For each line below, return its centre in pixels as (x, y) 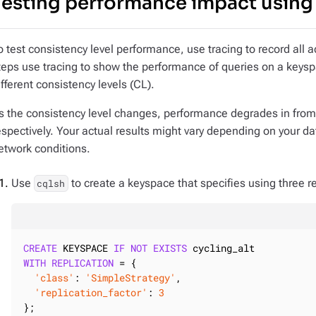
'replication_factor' (91, 292)
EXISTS (170, 248)
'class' (54, 278)
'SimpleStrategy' (130, 278)
